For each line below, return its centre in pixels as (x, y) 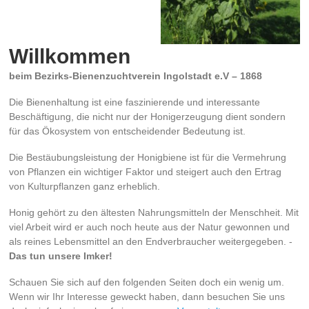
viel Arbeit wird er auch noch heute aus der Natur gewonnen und (150, 227)
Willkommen (70, 57)
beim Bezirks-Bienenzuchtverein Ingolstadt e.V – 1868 (136, 76)
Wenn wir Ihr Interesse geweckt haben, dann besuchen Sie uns (147, 297)
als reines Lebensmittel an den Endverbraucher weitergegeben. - (151, 242)
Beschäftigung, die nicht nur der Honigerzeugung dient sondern (148, 117)
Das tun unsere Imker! (61, 256)
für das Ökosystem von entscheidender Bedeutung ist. (128, 131)
